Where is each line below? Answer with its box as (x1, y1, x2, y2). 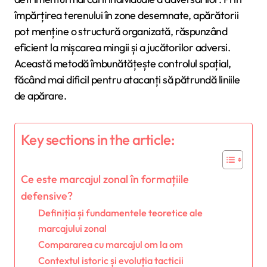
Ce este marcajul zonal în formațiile (21, 172, 189, 186)
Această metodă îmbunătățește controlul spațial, (14, 56, 231, 70)
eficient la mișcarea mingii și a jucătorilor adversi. (14, 40, 231, 54)
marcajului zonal (38, 222, 107, 234)
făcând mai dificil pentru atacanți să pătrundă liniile (14, 72, 240, 86)
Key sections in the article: (21, 131, 175, 149)
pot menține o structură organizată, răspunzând (14, 24, 228, 38)
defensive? (21, 188, 73, 203)
